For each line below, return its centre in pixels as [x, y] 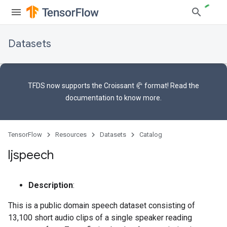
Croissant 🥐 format [136, 86]
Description [51, 185]
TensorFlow [25, 135]
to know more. [138, 98]
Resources [71, 135]
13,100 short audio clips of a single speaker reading [100, 218]
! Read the [183, 86]
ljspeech [31, 155]
